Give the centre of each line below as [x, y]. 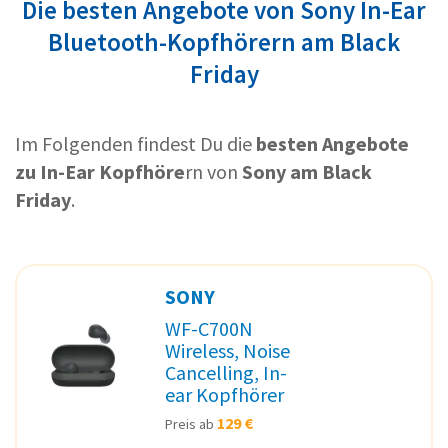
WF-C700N [209, 328]
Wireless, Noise [227, 350]
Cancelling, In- [226, 372]
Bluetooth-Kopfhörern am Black [224, 41]
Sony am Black [307, 171]
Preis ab [191, 423]
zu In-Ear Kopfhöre [100, 171]
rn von [213, 171]
